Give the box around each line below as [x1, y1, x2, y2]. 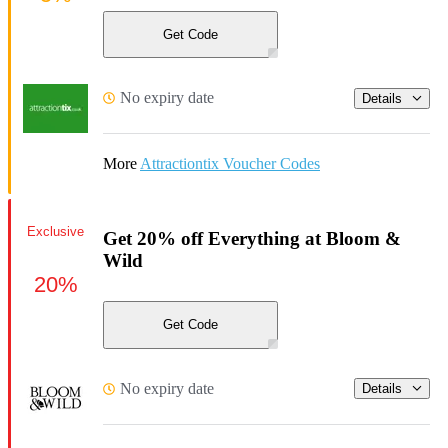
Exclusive [27, 223, 84, 239]
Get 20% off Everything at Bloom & [103, 228, 401, 250]
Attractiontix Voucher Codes [140, 155, 320, 173]
